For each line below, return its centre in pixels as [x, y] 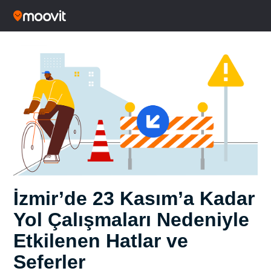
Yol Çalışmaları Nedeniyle [131, 220]
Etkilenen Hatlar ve [101, 241]
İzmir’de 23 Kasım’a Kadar [134, 199]
